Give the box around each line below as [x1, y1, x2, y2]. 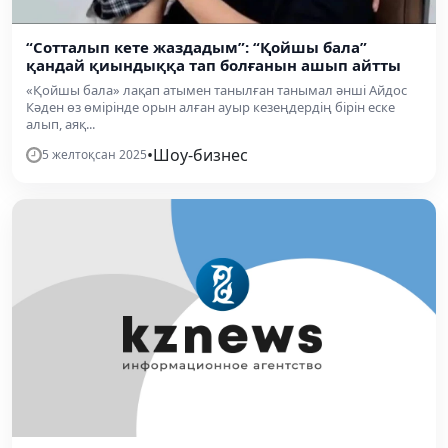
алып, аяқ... [26, 114, 95, 133]
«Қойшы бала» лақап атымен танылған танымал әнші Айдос [26, 80, 407, 99]
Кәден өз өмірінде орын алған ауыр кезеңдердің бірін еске [26, 97, 395, 116]
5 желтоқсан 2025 [42, 145, 147, 163]
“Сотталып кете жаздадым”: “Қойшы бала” [26, 36, 367, 57]
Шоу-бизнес [153, 143, 248, 166]
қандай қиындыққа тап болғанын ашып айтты [26, 54, 401, 75]
